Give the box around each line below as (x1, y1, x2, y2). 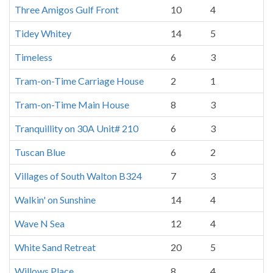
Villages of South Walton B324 (15, 170, 142, 182)
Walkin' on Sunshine (15, 194, 96, 205)
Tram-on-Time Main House (15, 99, 129, 110)
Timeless (15, 51, 52, 63)
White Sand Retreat (15, 241, 96, 253)
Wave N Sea (15, 218, 65, 229)
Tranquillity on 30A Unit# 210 (15, 122, 138, 134)
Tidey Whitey (15, 27, 71, 39)
